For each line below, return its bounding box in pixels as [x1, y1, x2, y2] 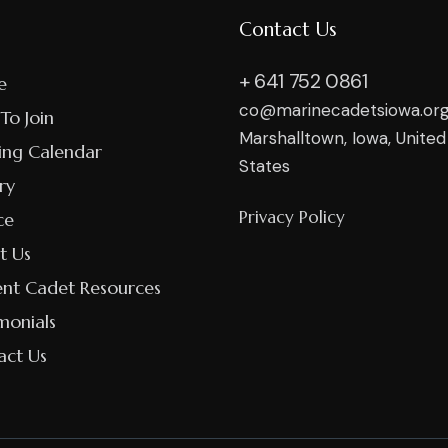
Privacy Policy [239, 206, 345, 229]
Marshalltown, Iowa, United [239, 127, 446, 150]
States [239, 155, 290, 178]
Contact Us [239, 17, 337, 42]
